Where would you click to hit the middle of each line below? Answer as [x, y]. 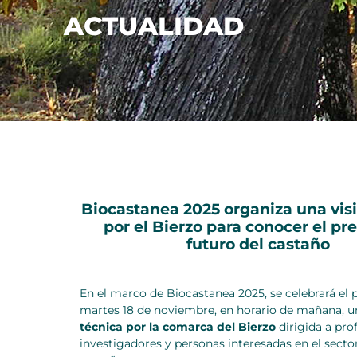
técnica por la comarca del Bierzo [178, 326]
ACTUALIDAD [154, 25]
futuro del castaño [258, 244]
